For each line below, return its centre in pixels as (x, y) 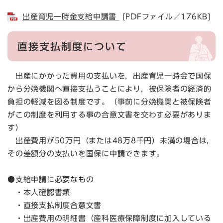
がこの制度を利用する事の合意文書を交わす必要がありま (110, 114)
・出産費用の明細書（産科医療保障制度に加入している (110, 218)
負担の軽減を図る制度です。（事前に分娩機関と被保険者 (110, 102)
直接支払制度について (72, 47)
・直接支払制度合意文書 (55, 205)
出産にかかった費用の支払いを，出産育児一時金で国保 (110, 76)
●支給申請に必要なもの (51, 179)
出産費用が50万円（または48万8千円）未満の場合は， (111, 140)
